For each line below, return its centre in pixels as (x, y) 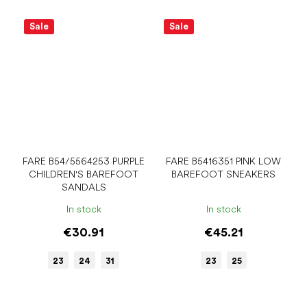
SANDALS (84, 187)
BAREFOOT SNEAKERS (223, 174)
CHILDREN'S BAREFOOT (84, 174)
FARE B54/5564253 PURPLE (84, 161)
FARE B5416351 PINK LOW (223, 161)
